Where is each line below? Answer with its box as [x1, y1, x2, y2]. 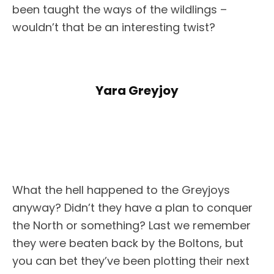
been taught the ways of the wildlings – [12, 1, 227, 17]
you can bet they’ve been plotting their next [12, 253, 250, 268]
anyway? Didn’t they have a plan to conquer [12, 199, 253, 215]
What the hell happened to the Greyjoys [12, 182, 230, 198]
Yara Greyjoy [95, 81, 179, 99]
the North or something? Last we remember [12, 217, 251, 233]
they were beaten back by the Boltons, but [12, 235, 243, 251]
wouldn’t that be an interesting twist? [12, 19, 215, 35]
